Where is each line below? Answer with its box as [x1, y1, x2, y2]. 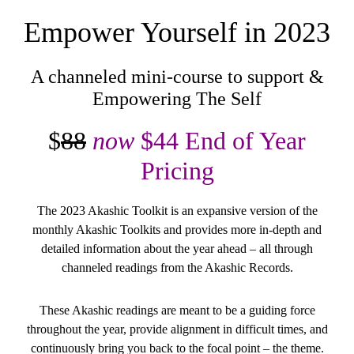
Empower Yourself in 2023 [24, 16, 330, 48]
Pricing [140, 156, 214, 185]
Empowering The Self [92, 88, 262, 109]
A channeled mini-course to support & [30, 66, 324, 87]
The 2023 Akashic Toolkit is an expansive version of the [36, 203, 318, 217]
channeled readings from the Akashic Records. [61, 260, 293, 274]
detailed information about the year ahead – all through [41, 241, 313, 255]
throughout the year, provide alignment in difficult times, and [26, 322, 328, 336]
